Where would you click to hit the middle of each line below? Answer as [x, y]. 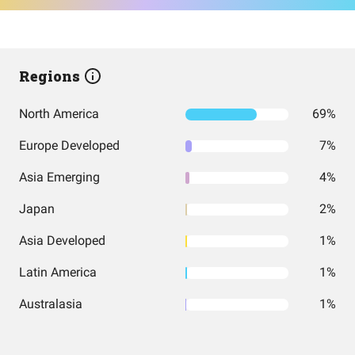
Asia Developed [62, 240]
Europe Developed [69, 145]
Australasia [51, 304]
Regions [51, 76]
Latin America [58, 272]
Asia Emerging [59, 177]
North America [59, 114]
